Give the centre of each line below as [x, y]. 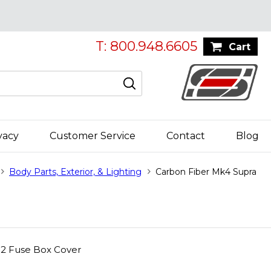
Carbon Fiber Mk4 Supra [206, 172]
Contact [186, 136]
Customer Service [93, 136]
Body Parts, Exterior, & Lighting [75, 172]
